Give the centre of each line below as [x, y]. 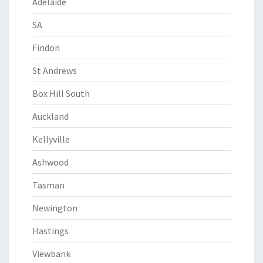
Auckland [50, 116]
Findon [46, 48]
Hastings [50, 231]
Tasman [48, 185]
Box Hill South [61, 93]
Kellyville [51, 139]
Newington [55, 208]
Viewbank [51, 254]
